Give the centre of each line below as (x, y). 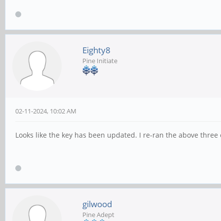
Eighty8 (96, 50)
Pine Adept (98, 214)
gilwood (97, 204)
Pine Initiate (100, 60)
